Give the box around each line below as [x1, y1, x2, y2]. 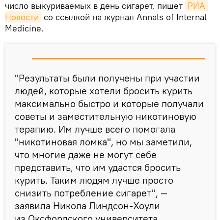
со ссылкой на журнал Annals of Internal [41, 11, 207, 23]
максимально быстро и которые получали [15, 97, 204, 110]
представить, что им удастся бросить [15, 161, 181, 173]
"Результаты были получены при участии [15, 71, 200, 84]
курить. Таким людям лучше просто [15, 173, 173, 186]
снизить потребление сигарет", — [15, 186, 167, 199]
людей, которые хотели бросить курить [15, 84, 192, 97]
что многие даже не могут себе [15, 148, 157, 161]
